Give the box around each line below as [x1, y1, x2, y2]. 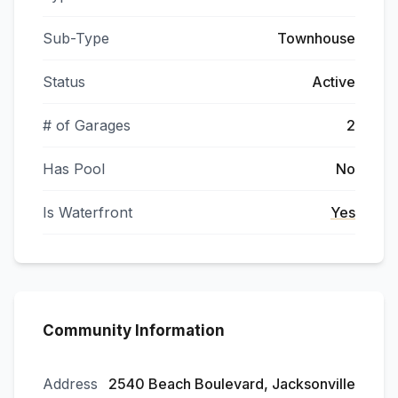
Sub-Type [43, 29, 109, 47]
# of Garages [43, 116, 131, 134]
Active [312, 73, 355, 91]
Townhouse [277, 29, 355, 47]
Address [43, 375, 98, 393]
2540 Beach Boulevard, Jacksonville [108, 375, 355, 393]
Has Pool [43, 160, 105, 178]
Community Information [43, 322, 225, 339]
